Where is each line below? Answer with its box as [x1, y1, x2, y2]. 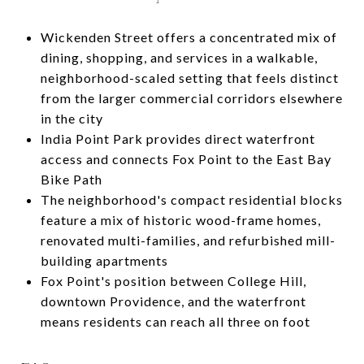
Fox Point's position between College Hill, [40, 272, 306, 288]
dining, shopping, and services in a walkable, [40, 49, 318, 65]
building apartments [40, 252, 168, 268]
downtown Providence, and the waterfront [40, 292, 306, 309]
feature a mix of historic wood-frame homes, [40, 211, 321, 227]
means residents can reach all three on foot [40, 313, 310, 329]
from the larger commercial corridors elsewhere [40, 89, 343, 106]
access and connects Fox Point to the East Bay [40, 150, 331, 167]
